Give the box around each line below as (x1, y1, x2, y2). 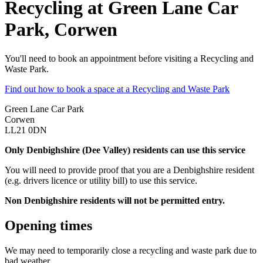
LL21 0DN (5, 124, 47, 135)
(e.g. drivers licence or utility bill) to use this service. (5, 175, 197, 186)
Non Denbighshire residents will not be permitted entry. (5, 195, 225, 205)
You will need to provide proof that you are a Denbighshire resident (5, 164, 254, 175)
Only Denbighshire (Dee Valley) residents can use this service (5, 144, 245, 155)
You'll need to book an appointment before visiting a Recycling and (5, 53, 254, 63)
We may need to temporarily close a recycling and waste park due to (5, 245, 257, 255)
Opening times (5, 217, 92, 233)
